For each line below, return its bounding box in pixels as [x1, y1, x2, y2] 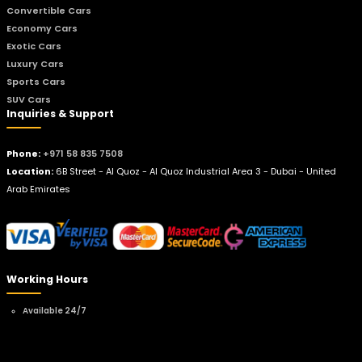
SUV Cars [6, 92, 52, 106]
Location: [6, 164, 54, 178]
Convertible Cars [6, 3, 92, 17]
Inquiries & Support [6, 106, 115, 120]
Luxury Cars [6, 57, 65, 70]
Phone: [6, 146, 41, 160]
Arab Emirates [6, 182, 71, 196]
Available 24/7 [23, 305, 87, 317]
